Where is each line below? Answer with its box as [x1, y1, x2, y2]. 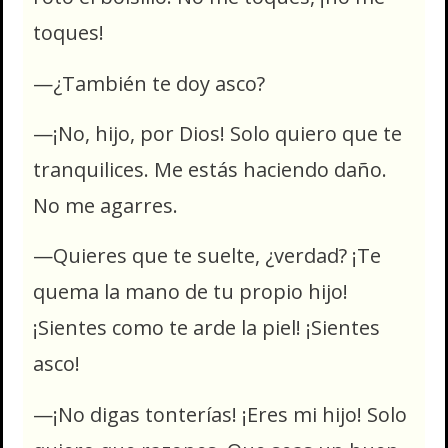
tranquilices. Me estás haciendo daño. [33, 155, 387, 183]
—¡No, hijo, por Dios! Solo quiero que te [33, 119, 402, 147]
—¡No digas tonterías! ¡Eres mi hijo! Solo [33, 400, 407, 428]
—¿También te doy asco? [33, 69, 270, 97]
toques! [33, 19, 104, 47]
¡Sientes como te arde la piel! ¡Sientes [33, 314, 380, 342]
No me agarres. [33, 191, 183, 219]
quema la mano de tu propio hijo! [33, 278, 348, 306]
